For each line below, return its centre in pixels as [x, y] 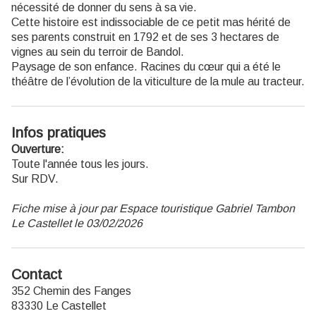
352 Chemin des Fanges [71, 291]
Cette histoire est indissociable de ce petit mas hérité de [151, 22]
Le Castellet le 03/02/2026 [77, 223]
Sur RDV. [35, 178]
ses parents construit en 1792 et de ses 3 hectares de [145, 37]
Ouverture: [38, 149]
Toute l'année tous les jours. [80, 164]
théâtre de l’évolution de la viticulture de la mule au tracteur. [158, 81]
